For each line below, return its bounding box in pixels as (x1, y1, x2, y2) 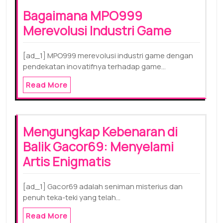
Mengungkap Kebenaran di (23, 122, 178, 140)
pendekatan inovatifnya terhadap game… (23, 61, 166, 72)
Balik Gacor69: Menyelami (23, 137, 174, 155)
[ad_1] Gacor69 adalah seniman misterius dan (23, 181, 183, 192)
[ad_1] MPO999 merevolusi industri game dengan (23, 50, 193, 61)
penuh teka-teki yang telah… (23, 192, 120, 203)
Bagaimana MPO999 (23, 6, 142, 24)
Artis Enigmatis (23, 152, 111, 170)
